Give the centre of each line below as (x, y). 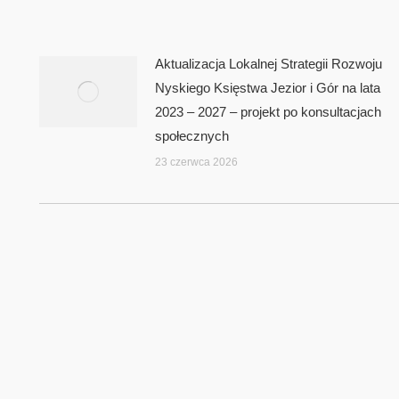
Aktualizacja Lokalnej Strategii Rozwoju (269, 63)
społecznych (192, 135)
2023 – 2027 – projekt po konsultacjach (268, 111)
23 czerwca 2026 (196, 162)
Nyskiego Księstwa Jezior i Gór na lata (268, 87)
